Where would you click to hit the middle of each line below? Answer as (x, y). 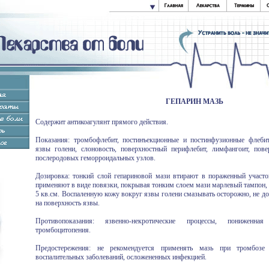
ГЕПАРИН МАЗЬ (195, 101)
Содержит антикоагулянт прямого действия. (102, 122)
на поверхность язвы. (68, 203)
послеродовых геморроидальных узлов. (95, 158)
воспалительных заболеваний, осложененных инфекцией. (121, 257)
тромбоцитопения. (63, 230)
